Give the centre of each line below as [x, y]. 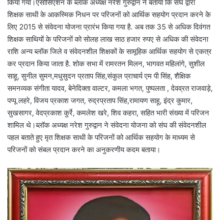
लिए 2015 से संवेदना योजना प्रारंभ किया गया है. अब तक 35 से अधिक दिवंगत [109, 27]
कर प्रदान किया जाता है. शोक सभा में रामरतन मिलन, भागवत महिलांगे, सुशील [106, 63]
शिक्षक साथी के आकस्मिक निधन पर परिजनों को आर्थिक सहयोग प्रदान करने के [109, 14]
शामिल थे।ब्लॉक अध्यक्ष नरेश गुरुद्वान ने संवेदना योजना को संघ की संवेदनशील [107, 125]
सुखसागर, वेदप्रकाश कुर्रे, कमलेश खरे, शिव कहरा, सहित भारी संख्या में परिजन [109, 112]
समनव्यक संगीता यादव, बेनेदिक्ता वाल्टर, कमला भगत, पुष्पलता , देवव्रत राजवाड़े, [110, 88]
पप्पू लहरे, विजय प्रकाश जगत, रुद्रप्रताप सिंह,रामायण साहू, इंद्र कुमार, [100, 100]
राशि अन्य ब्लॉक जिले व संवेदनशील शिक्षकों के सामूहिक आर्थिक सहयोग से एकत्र [110, 51]
